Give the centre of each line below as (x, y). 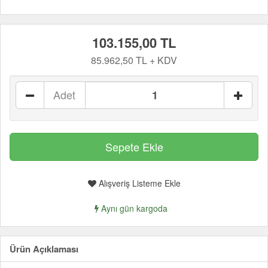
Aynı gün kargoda (133, 208)
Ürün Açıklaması (44, 249)
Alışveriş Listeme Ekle (138, 183)
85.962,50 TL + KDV (134, 60)
